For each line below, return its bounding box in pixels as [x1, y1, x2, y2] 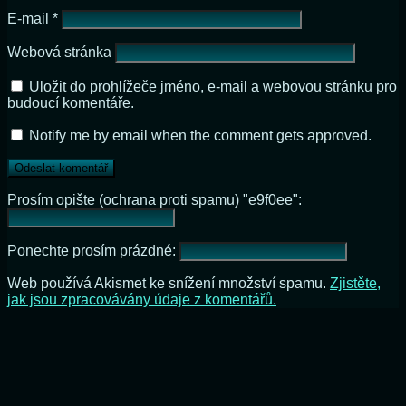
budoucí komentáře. [7, 94, 134, 111]
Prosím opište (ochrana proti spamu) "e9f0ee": [7, 191, 302, 208]
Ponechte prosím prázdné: [7, 242, 179, 258]
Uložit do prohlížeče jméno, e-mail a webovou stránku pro [29, 78, 397, 94]
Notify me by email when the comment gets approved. [25, 127, 372, 143]
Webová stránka [7, 43, 111, 60]
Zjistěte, [330, 275, 381, 291]
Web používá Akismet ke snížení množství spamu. [7, 275, 330, 291]
